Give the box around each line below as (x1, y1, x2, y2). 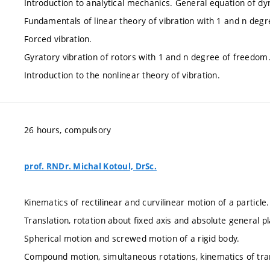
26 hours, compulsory (24, 124, 111, 136)
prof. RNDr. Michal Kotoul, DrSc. (24, 160, 157, 172)
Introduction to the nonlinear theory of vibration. (24, 69, 220, 81)
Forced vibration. (24, 33, 92, 45)
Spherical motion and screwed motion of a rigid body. (24, 232, 240, 244)
